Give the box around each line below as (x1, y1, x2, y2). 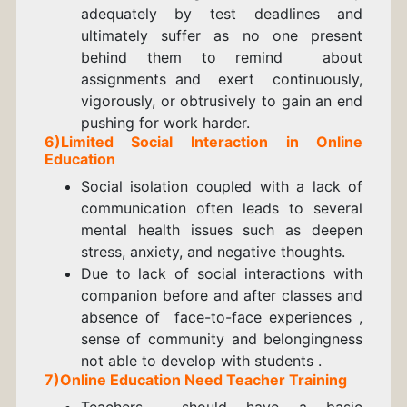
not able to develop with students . (80, 351, 322, 370)
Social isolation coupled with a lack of (80, 176, 363, 195)
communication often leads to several (80, 198, 363, 217)
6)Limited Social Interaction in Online (44, 132, 363, 151)
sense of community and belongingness (80, 329, 363, 348)
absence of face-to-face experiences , (80, 307, 363, 326)
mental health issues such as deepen (80, 220, 363, 239)
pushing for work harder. (80, 113, 250, 132)
